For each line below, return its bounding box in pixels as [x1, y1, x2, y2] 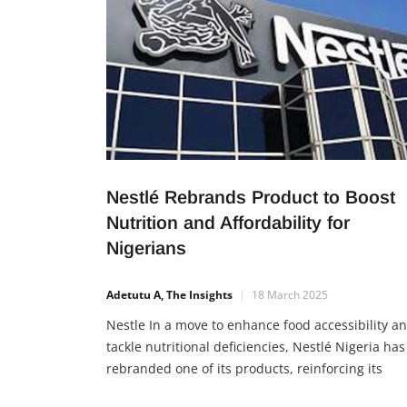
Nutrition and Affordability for [106, 212, 350, 233]
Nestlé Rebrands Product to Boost [106, 186, 395, 207]
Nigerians [106, 237, 192, 258]
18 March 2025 [252, 286, 328, 303]
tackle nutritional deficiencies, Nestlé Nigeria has [106, 337, 405, 355]
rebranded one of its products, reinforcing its [106, 359, 382, 377]
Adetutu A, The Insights [106, 286, 233, 303]
